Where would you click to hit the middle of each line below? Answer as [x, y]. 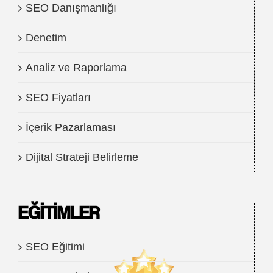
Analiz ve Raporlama [76, 68]
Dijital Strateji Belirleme [82, 157]
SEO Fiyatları [58, 97]
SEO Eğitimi [55, 247]
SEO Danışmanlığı [71, 8]
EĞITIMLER [59, 212]
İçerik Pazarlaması [71, 127]
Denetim [46, 38]
